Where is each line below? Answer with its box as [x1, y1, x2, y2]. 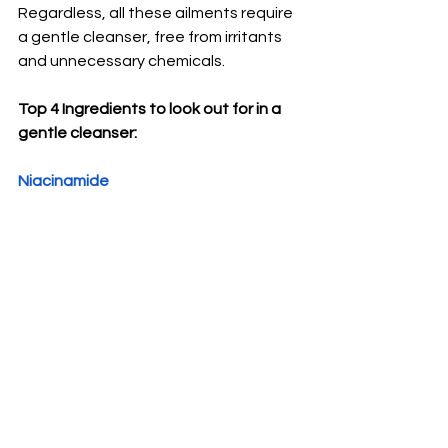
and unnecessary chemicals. [18, 52, 228, 69]
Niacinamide [18, 172, 109, 189]
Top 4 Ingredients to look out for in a [18, 100, 284, 117]
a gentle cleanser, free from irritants [18, 28, 285, 45]
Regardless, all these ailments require [18, 4, 296, 21]
